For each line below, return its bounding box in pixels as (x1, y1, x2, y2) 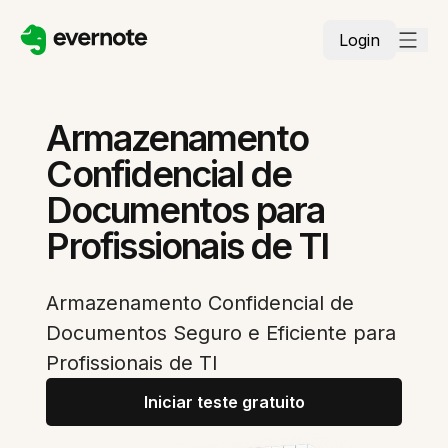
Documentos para (46, 188, 325, 232)
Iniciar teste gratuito (143, 392, 305, 412)
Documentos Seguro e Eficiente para (46, 321, 397, 345)
